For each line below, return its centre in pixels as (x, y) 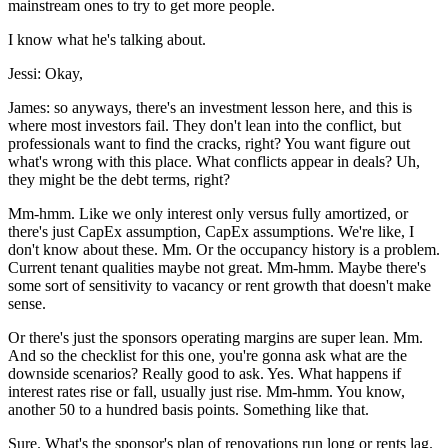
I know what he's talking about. (107, 40)
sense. (27, 304)
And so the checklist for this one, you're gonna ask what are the (207, 356)
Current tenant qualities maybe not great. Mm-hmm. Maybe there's (217, 268)
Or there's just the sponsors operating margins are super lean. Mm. (215, 338)
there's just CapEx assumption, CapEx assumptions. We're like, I (211, 232)
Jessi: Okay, (45, 74)
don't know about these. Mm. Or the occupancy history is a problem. (224, 250)
